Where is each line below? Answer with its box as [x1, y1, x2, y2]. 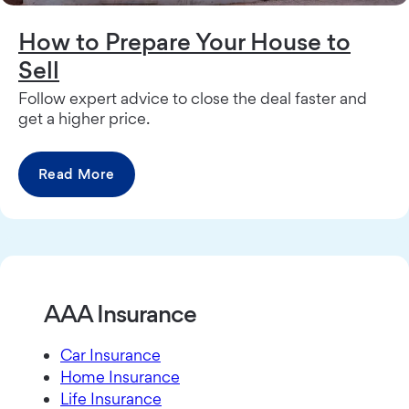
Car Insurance [60, 345, 161, 365]
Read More [38, 165, 115, 184]
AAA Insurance [44, 299, 197, 329]
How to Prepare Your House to [18, 26, 351, 57]
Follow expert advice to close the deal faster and [18, 89, 367, 109]
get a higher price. [18, 109, 150, 129]
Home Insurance [60, 367, 180, 387]
